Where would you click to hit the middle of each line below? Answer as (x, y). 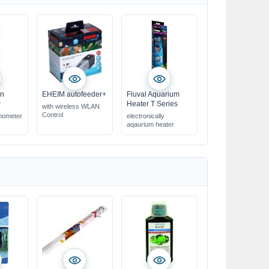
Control (52, 115)
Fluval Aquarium (153, 94)
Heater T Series (152, 104)
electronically (145, 116)
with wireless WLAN (71, 106)
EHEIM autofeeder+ (74, 94)
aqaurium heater (150, 124)
